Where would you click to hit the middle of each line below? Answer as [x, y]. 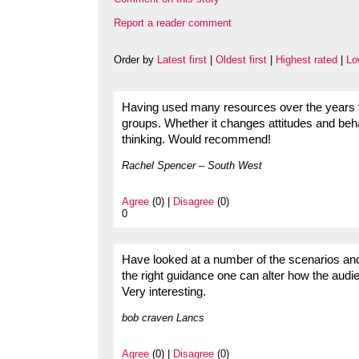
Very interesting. [164, 292]
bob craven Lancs [163, 318]
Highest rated [307, 60]
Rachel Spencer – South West [192, 166]
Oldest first [241, 60]
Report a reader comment [173, 23]
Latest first [182, 60]
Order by [135, 60]
